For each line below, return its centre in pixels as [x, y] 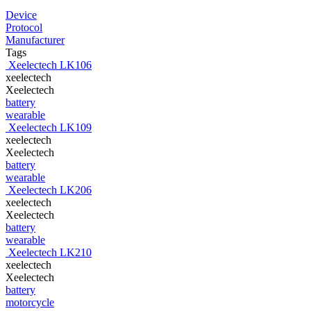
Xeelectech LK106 [50, 65]
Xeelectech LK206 [50, 190]
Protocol [24, 27]
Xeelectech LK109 [50, 127]
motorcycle [30, 302]
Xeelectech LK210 [50, 252]
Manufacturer [35, 40]
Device [21, 15]
